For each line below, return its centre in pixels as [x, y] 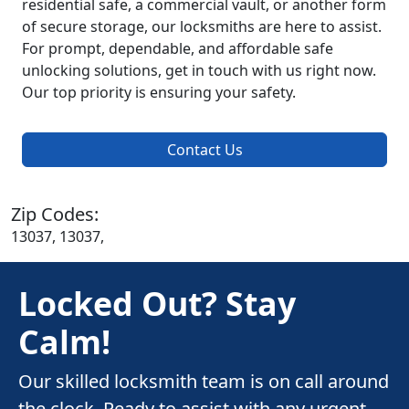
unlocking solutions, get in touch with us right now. [199, 70]
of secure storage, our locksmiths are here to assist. [202, 26]
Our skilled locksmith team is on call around [204, 381]
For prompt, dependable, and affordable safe [178, 48]
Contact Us [204, 149]
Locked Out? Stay [157, 303]
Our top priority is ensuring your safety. [159, 92]
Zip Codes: [55, 214]
